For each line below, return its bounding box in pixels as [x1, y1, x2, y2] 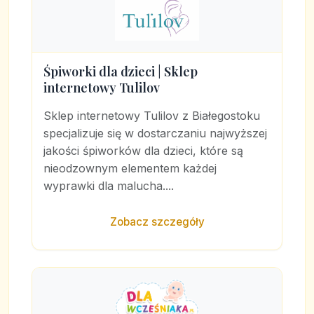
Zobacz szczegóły [109, 215, 205, 229]
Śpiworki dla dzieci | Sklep [43, 63, 198, 81]
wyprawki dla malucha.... [43, 179, 174, 193]
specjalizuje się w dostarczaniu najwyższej [43, 126, 267, 141]
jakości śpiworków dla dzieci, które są [43, 144, 243, 158]
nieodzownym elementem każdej [43, 161, 217, 176]
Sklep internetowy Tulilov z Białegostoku [43, 109, 260, 123]
